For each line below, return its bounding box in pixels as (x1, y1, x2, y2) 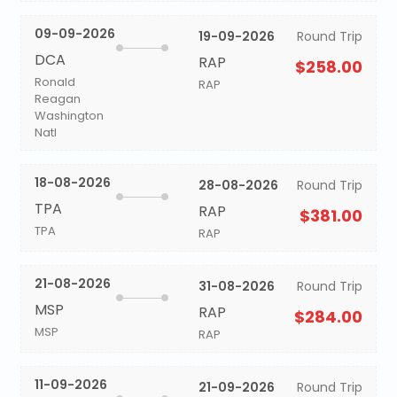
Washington (34, 107, 104, 124)
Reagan (34, 90, 81, 107)
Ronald (34, 74, 75, 90)
